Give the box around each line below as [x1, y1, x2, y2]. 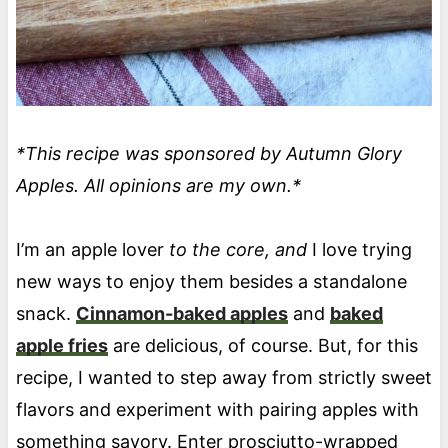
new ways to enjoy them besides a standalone [15, 271, 407, 293]
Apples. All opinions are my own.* [15, 175, 301, 197]
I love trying [311, 239, 412, 261]
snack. [15, 303, 71, 325]
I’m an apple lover [15, 239, 169, 261]
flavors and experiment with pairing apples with [15, 399, 419, 421]
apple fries [15, 335, 108, 357]
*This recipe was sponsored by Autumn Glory [15, 143, 402, 165]
